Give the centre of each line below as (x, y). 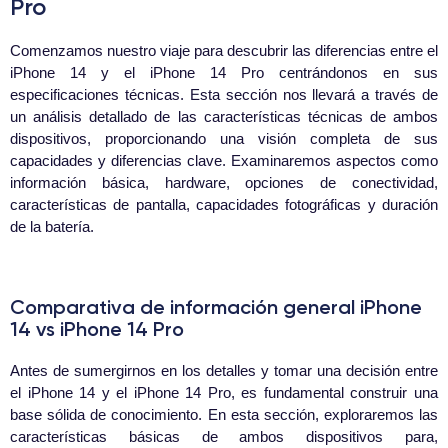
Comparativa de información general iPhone (216, 307)
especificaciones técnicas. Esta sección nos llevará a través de (224, 95)
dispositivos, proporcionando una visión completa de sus (224, 139)
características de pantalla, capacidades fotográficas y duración (224, 205)
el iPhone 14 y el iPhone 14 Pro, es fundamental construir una (224, 393)
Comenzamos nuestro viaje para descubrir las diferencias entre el (224, 51)
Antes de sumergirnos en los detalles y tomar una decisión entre (224, 371)
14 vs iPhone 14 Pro (97, 329)
